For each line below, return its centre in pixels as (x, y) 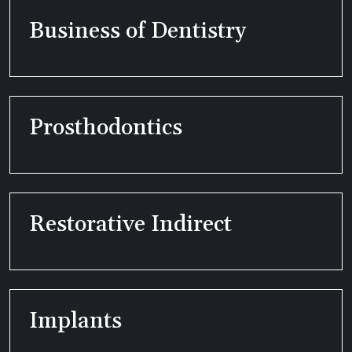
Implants (75, 322)
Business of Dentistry (137, 32)
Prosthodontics (106, 128)
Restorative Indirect (130, 225)
